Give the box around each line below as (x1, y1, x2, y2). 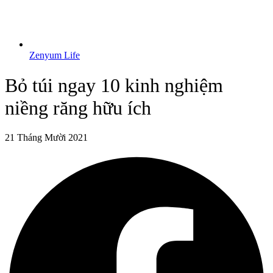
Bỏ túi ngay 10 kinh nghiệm (5, 74, 223, 96)
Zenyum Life (29, 50, 80, 61)
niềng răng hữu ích (5, 96, 151, 119)
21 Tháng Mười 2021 (5, 132, 88, 143)
